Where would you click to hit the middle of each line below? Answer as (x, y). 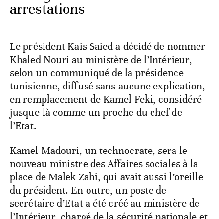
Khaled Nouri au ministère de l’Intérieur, (101, 60)
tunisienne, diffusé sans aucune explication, (108, 86)
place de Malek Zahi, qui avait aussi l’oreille (107, 177)
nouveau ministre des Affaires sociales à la (104, 164)
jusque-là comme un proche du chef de (96, 113)
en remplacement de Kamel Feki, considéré (106, 99)
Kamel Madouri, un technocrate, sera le (99, 151)
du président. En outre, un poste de (88, 190)
